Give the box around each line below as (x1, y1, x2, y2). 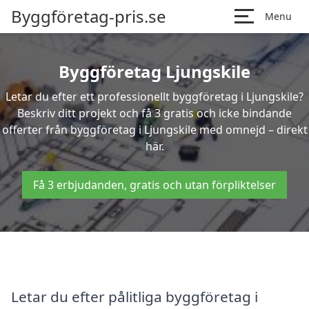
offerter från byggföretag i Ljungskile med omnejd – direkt (1, 122, 308, 137)
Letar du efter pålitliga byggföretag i (11, 286, 258, 306)
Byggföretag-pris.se (11, 5, 166, 28)
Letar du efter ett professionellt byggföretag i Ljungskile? (6, 89, 303, 104)
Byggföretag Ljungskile (59, 60, 250, 83)
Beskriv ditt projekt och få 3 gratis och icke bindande (17, 106, 292, 121)
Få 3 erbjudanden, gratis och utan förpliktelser (33, 177, 276, 192)
